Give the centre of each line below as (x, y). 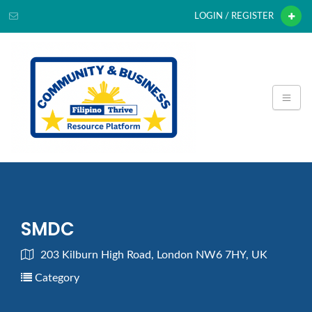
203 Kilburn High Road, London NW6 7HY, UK (154, 255)
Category (56, 278)
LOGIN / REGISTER (234, 16)
